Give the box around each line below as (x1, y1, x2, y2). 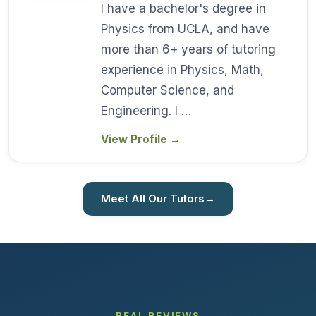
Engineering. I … (101, 103, 191, 118)
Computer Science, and (101, 83, 234, 97)
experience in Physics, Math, (101, 62, 264, 77)
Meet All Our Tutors (101, 191, 205, 205)
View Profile (101, 132, 170, 146)
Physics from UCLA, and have (101, 21, 269, 36)
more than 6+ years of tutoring (101, 42, 276, 56)
